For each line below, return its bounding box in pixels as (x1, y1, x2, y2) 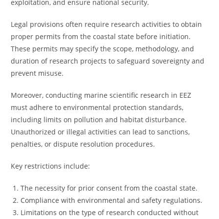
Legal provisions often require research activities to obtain (11, 20, 202, 29)
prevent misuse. (11, 68, 64, 78)
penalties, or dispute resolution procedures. (11, 139, 155, 149)
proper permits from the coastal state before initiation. (11, 32, 191, 41)
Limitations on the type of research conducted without (21, 208, 199, 217)
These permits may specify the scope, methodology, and (11, 44, 195, 53)
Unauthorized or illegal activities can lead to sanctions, (11, 127, 190, 136)
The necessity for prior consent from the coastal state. (21, 183, 198, 193)
